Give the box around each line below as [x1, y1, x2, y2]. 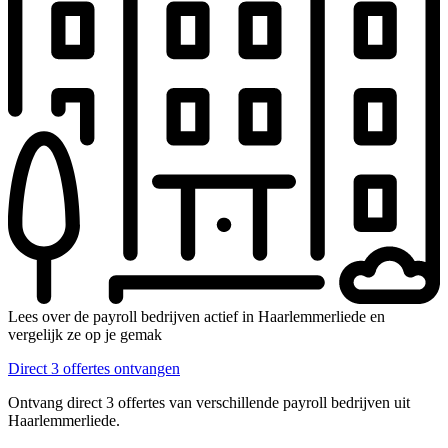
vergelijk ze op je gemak [8, 325, 162, 343]
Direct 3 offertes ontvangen [8, 359, 180, 377]
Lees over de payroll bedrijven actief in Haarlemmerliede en [8, 307, 385, 325]
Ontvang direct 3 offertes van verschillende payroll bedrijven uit [8, 393, 410, 411]
